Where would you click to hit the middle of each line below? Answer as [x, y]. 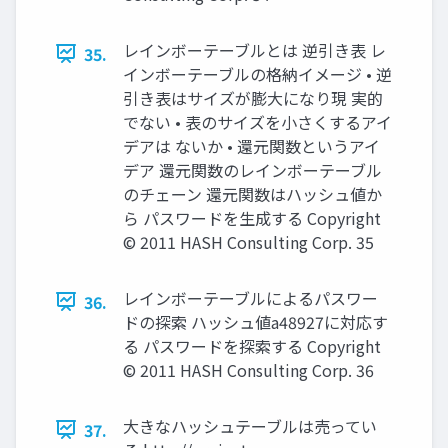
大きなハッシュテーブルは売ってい [250, 425]
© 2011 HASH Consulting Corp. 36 [248, 369]
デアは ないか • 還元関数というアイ [251, 145]
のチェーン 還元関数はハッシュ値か [252, 193]
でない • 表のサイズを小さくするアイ [257, 121]
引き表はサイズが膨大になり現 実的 [253, 97]
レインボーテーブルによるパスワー [250, 297]
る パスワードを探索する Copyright [252, 345]
